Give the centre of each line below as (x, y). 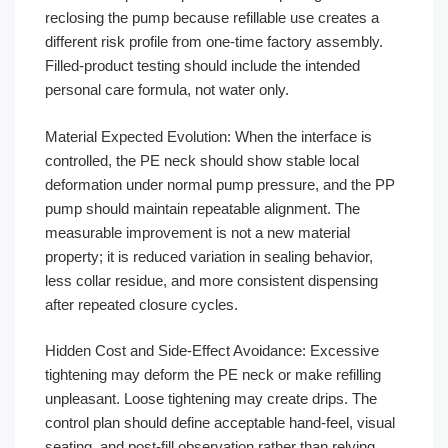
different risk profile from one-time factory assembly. (214, 41)
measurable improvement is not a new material (197, 232)
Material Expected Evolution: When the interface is (208, 136)
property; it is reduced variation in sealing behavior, (209, 256)
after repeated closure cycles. (141, 304)
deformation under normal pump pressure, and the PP (220, 184)
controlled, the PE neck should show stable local (202, 160)
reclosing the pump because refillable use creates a (212, 17)
